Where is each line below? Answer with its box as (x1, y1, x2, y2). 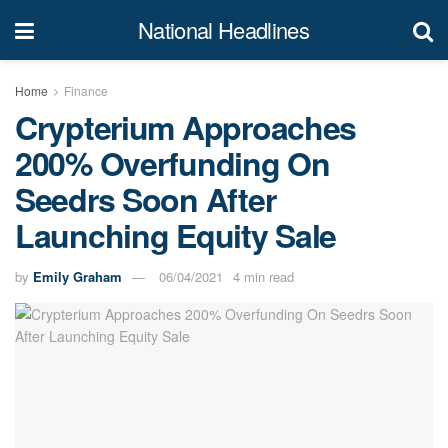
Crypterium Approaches (15, 104, 357, 150)
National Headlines (138, 14, 309, 45)
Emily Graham (33, 266, 122, 286)
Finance (64, 82, 108, 99)
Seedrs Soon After (15, 176, 276, 222)
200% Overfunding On (15, 140, 330, 186)
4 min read (233, 266, 294, 286)
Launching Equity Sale (15, 212, 337, 258)
